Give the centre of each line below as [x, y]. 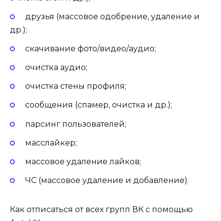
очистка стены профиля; [75, 86]
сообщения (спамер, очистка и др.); [98, 105]
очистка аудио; [56, 68]
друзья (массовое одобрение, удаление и [112, 16]
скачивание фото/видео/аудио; [90, 48]
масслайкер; [51, 143]
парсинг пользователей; [75, 124]
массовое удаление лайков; [83, 162]
